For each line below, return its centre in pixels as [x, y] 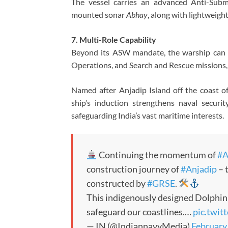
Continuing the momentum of [157, 154]
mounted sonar [99, 14]
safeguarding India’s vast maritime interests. [148, 115]
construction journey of [134, 169]
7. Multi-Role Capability [114, 39]
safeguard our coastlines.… [140, 211]
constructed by [117, 183]
